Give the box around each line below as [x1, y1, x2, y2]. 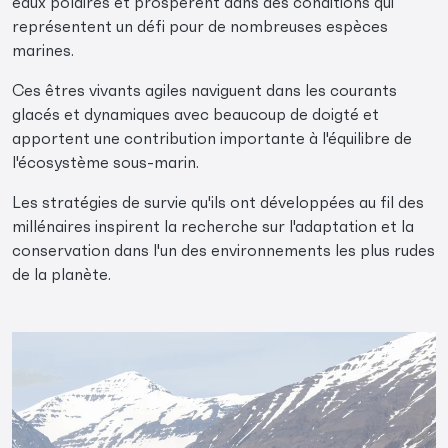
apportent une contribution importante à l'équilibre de [12, 128, 412, 149]
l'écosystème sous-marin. [12, 152, 199, 173]
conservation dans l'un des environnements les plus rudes [12, 240, 435, 261]
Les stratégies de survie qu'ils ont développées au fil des [12, 192, 424, 213]
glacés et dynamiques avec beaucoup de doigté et [12, 104, 379, 125]
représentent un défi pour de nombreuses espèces [12, 16, 388, 37]
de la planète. [12, 264, 111, 285]
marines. [12, 40, 74, 61]
